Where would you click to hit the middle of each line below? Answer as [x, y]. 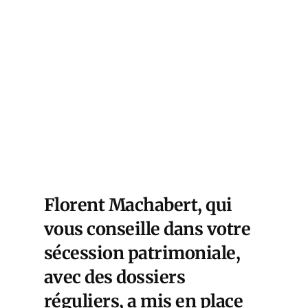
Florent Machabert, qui [138, 205]
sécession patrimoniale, [142, 253]
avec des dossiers [115, 277]
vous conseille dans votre [147, 229]
